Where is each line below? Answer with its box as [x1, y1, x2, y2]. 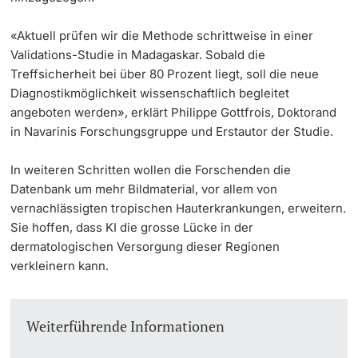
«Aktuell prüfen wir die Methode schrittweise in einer [10, 27, 314, 43]
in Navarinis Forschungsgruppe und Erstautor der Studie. [10, 123, 334, 139]
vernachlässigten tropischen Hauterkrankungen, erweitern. [10, 200, 347, 216]
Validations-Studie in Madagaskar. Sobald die [10, 46, 266, 62]
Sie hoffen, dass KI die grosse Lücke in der [10, 219, 254, 235]
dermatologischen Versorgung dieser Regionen [10, 238, 280, 254]
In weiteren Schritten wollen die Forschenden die [10, 161, 292, 177]
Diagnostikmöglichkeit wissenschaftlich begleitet [10, 85, 290, 101]
